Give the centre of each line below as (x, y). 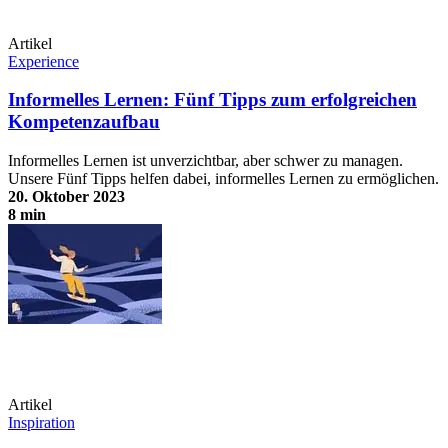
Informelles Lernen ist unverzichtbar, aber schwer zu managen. (205, 161)
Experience (43, 61)
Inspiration (41, 423)
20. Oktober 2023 (66, 197)
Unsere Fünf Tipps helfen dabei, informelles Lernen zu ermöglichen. (223, 179)
